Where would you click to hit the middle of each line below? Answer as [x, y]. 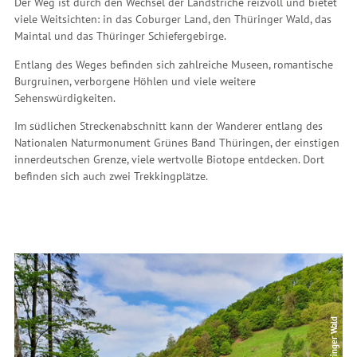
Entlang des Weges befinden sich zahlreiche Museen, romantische [174, 64]
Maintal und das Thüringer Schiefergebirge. [120, 36]
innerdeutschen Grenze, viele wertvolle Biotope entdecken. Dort [169, 159]
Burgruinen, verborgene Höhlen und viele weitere [135, 81]
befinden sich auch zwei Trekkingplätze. [111, 176]
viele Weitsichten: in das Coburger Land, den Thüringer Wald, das [173, 20]
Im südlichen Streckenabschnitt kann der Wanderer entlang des [169, 126]
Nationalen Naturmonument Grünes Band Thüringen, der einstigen [177, 142]
